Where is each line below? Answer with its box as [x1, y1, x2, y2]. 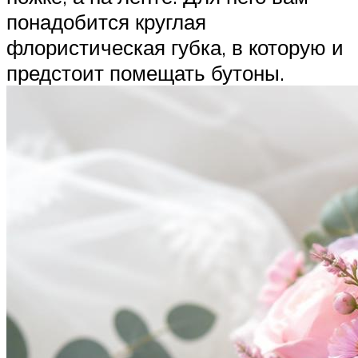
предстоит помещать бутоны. [6, 60, 284, 86]
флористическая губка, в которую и [6, 34, 344, 61]
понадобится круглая [6, 9, 206, 35]
